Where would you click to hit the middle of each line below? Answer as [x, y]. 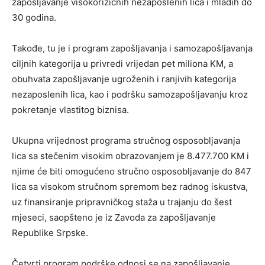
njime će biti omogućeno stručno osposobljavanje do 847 [132, 172]
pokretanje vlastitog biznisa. [70, 110]
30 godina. [34, 18]
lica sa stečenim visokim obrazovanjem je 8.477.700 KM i [130, 156]
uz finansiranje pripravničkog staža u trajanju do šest [122, 202]
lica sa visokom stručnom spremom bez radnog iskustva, [130, 187]
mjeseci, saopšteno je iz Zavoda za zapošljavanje [114, 218]
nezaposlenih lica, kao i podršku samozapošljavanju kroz [130, 95]
